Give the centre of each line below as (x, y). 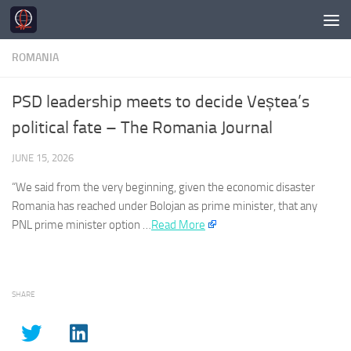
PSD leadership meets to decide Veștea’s (161, 102)
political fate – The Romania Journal (142, 128)
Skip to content (62, 22)
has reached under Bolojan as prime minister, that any (186, 206)
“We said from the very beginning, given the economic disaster (163, 187)
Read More (178, 225)
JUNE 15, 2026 (43, 158)
